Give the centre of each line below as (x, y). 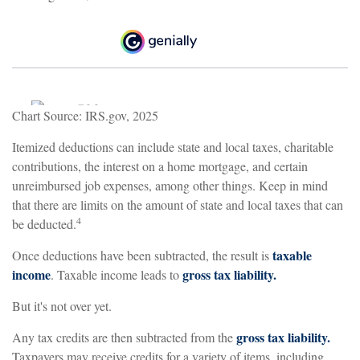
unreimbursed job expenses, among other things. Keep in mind (170, 185)
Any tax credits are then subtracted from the (124, 337)
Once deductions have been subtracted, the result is (142, 255)
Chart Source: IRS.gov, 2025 (85, 115)
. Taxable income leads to (117, 274)
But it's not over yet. (62, 305)
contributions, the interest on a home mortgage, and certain (160, 166)
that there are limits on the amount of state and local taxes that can (178, 204)
